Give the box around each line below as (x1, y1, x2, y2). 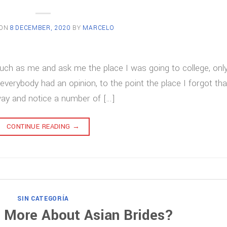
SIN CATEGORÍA (17, 194, 69, 204)
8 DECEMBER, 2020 (10, 23, 71, 32)
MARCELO (83, 23, 115, 32)
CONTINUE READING (6, 122, 73, 132)
